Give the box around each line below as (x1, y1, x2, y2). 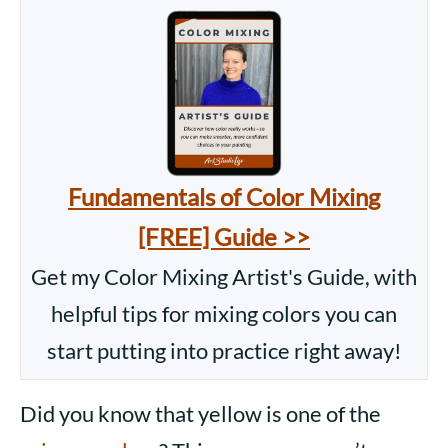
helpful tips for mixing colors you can (51, 300, 397, 328)
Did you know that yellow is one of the (20, 400, 381, 428)
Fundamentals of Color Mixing (68, 182, 380, 212)
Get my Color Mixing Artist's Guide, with (31, 263, 417, 291)
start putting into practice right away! (46, 337, 402, 365)
